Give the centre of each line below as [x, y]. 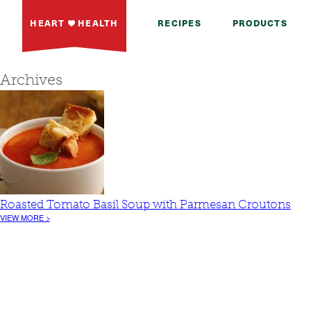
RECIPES [179, 23]
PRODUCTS [260, 23]
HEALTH [96, 23]
